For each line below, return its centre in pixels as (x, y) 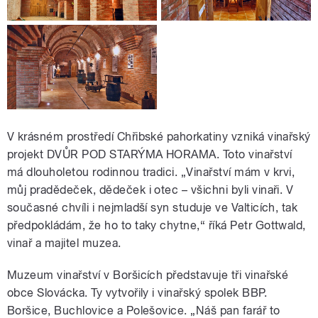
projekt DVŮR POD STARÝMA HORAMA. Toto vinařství (150, 155)
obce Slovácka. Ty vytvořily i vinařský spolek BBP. (137, 293)
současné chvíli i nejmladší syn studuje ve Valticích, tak (153, 208)
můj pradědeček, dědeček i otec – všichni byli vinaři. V (150, 190)
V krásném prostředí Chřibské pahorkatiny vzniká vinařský (159, 137)
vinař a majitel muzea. (64, 243)
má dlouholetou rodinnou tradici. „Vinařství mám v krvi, (151, 172)
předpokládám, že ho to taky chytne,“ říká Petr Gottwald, (157, 226)
